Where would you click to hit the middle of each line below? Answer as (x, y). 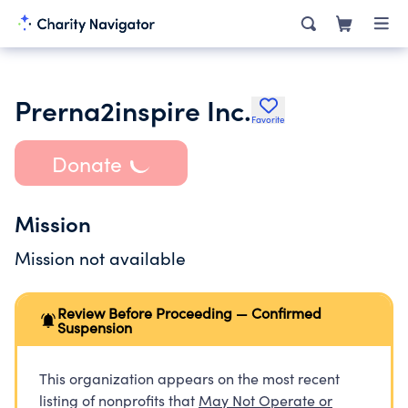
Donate (87, 163)
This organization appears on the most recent (189, 378)
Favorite (268, 119)
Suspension (95, 327)
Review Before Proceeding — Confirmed (189, 313)
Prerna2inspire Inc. (133, 109)
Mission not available (100, 258)
